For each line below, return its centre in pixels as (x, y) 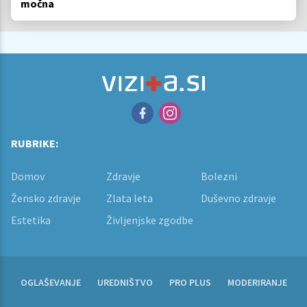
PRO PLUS (190, 282)
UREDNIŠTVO (125, 282)
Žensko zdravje (46, 198)
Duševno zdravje (239, 198)
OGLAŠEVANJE (50, 282)
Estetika (31, 220)
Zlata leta (129, 198)
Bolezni (219, 176)
